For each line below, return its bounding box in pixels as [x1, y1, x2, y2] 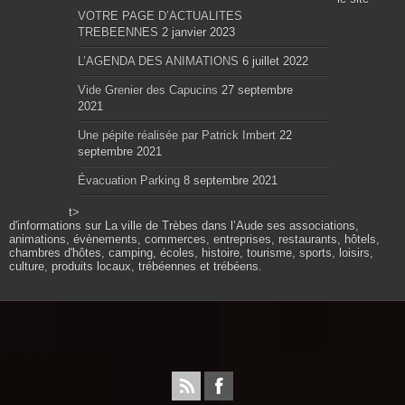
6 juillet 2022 [241, 54, 308, 69]
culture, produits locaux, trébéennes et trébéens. [9, 259, 262, 274]
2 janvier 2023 [161, 25, 235, 40]
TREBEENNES [77, 25, 158, 40]
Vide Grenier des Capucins [77, 83, 218, 98]
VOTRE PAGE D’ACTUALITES [77, 9, 242, 24]
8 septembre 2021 [183, 174, 278, 188]
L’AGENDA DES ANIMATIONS [77, 54, 239, 69]
